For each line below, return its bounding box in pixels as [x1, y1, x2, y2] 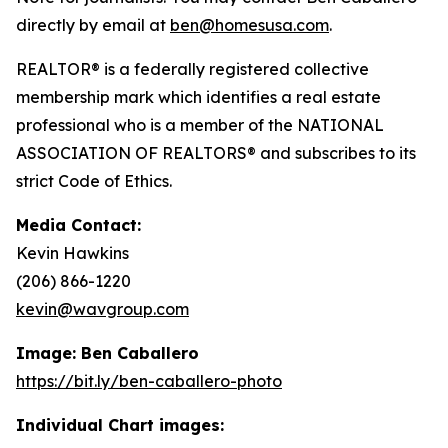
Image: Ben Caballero [16, 343, 199, 363]
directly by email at [16, 15, 170, 35]
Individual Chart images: [16, 415, 224, 435]
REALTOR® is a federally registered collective [16, 59, 369, 79]
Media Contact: [16, 215, 141, 235]
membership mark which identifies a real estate [16, 87, 381, 107]
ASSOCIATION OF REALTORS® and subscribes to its [16, 143, 416, 163]
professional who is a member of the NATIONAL [16, 115, 384, 135]
